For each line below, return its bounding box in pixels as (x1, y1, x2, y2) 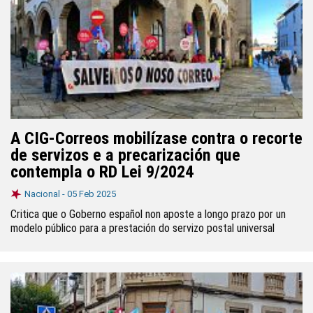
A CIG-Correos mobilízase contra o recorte (10, 129, 303, 148)
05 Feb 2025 (67, 189, 116, 199)
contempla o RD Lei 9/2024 (10, 162, 194, 182)
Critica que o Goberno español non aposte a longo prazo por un (10, 208, 286, 221)
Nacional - (24, 189, 67, 199)
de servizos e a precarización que (10, 145, 240, 165)
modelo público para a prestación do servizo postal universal (10, 221, 275, 235)
